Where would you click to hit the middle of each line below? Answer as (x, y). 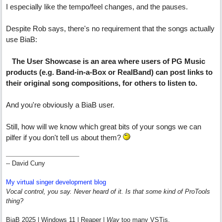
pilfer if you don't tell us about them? (64, 138)
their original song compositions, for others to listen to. (102, 83)
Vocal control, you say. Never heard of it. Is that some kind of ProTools (108, 192)
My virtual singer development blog (56, 182)
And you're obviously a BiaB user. (60, 105)
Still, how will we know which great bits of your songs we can (104, 127)
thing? (15, 201)
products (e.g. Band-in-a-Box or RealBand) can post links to (109, 72)
